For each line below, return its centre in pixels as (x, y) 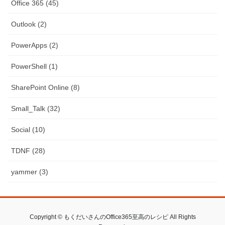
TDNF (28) (28, 150)
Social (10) (28, 129)
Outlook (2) (29, 24)
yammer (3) (30, 172)
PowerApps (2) (35, 45)
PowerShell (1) (34, 66)
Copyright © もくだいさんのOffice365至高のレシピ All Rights (113, 217)
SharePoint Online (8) (45, 87)
